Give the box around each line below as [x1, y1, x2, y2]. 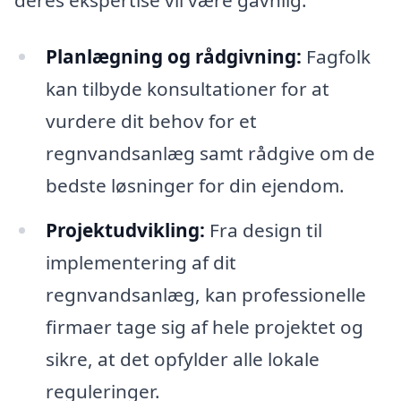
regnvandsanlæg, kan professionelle [45, 282, 366, 308]
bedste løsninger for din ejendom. [45, 173, 345, 199]
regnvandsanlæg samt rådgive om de [45, 141, 375, 166]
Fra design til [204, 218, 322, 243]
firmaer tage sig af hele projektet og [45, 314, 363, 340]
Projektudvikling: [45, 218, 205, 243]
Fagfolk [301, 44, 371, 70]
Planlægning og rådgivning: [45, 44, 302, 70]
